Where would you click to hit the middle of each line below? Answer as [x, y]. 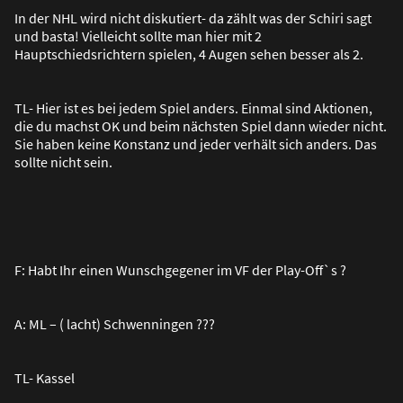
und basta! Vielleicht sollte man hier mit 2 [138, 36]
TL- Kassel [45, 377]
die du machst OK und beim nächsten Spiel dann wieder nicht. [201, 125]
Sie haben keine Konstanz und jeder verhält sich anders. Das [196, 143]
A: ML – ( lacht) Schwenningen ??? [115, 323]
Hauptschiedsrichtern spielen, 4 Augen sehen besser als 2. [189, 54]
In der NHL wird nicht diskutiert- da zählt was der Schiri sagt [193, 18]
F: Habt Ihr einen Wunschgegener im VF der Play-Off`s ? [180, 269]
